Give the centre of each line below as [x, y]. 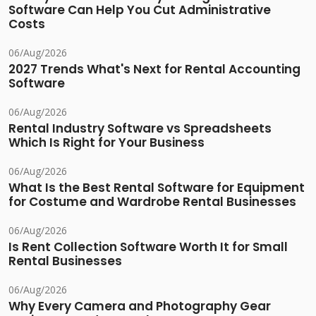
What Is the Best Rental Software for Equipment [157, 188]
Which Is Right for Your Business [107, 143]
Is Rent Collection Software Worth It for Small [148, 247]
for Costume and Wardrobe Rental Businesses [152, 202]
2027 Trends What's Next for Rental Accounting [154, 69]
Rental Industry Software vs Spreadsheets [140, 129]
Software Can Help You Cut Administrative [140, 10]
